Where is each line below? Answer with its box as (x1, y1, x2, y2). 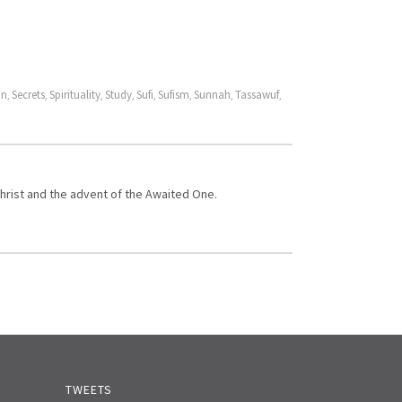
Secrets (12, 87, 45, 102)
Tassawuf (235, 87, 279, 102)
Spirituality (49, 87, 100, 102)
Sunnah (194, 87, 231, 102)
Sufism (158, 87, 189, 102)
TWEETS (66, 381, 112, 398)
